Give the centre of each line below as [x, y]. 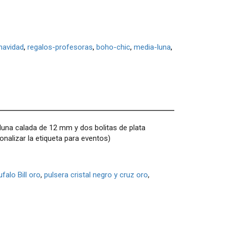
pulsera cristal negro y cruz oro [96, 175]
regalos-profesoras [60, 47]
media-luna [152, 47]
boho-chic [113, 47]
